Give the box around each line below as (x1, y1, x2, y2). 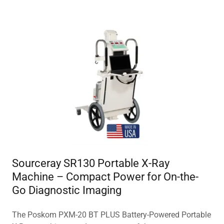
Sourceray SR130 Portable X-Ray (12, 156, 169, 169)
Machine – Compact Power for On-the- (12, 170, 198, 183)
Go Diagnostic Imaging (12, 183, 121, 196)
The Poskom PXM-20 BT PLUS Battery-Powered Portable (12, 209, 211, 219)
